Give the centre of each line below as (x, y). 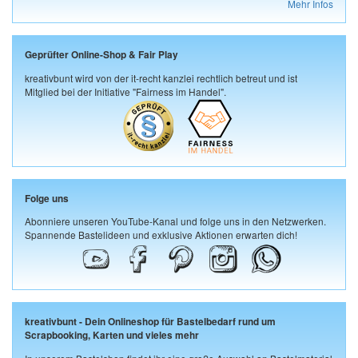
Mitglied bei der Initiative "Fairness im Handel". (125, 91)
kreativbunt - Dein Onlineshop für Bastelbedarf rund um (150, 322)
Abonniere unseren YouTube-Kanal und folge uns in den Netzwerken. (175, 221)
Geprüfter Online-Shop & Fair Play (101, 54)
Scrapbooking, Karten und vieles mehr (112, 336)
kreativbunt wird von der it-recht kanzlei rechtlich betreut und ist (161, 78)
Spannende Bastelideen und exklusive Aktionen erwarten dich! (161, 235)
